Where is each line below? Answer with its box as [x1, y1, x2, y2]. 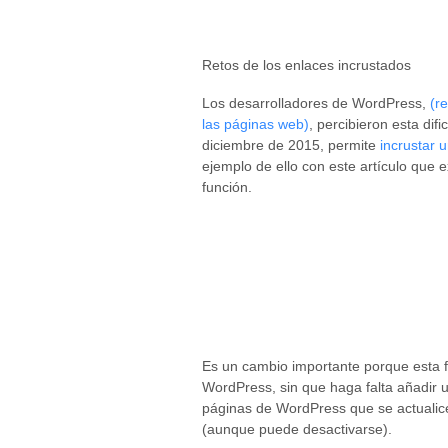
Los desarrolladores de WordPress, [202, 94, 430, 111]
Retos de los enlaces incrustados [202, 56, 411, 73]
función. [202, 178, 252, 195]
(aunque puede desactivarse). [202, 420, 392, 437]
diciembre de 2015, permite [202, 136, 380, 153]
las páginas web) [202, 115, 309, 132]
